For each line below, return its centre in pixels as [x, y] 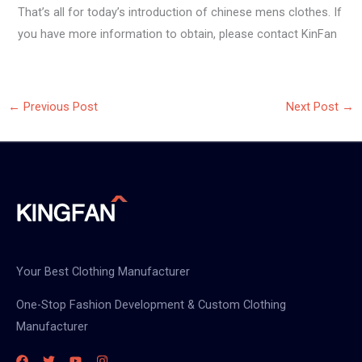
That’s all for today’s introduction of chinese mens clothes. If [180, 13]
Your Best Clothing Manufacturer [103, 271]
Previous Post [59, 106]
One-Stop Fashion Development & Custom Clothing [151, 305]
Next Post [314, 106]
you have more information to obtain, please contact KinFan [178, 34]
